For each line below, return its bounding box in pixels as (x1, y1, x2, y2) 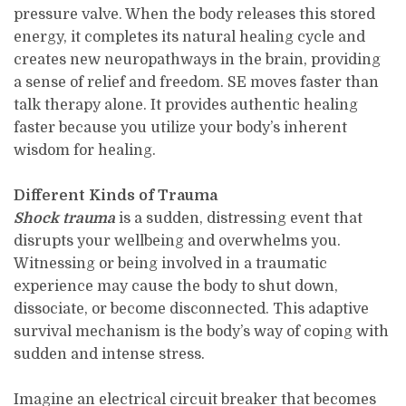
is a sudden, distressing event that (115, 209, 363, 227)
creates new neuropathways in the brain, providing (14, 51, 382, 68)
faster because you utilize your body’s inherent (14, 119, 348, 136)
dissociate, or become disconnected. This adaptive (14, 300, 370, 317)
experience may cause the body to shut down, (14, 277, 339, 295)
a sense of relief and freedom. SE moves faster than (14, 73, 380, 91)
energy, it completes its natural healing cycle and (14, 28, 366, 45)
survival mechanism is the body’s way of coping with (14, 323, 390, 340)
